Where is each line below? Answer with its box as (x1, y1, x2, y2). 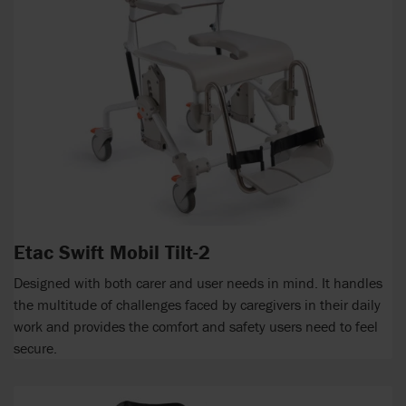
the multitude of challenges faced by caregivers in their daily (14, 295, 381, 314)
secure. (14, 338, 57, 357)
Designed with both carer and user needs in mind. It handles (14, 273, 382, 292)
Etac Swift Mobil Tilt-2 (14, 240, 210, 266)
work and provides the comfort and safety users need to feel (14, 316, 378, 335)
